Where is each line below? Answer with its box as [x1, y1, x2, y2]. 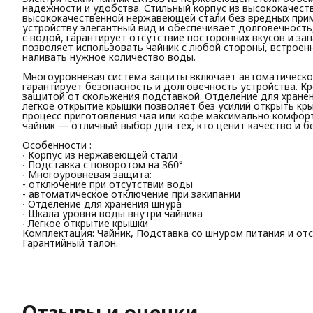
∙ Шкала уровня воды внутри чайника [22, 207, 203, 220]
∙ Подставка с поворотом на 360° [22, 158, 183, 171]
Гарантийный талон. [22, 236, 118, 249]
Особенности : [22, 138, 92, 152]
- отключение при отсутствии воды [22, 177, 193, 191]
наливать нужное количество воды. [22, 50, 196, 64]
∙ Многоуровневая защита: [22, 168, 152, 181]
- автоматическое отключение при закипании [22, 187, 240, 201]
